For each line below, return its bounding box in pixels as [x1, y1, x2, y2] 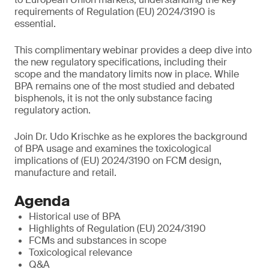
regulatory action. [14, 104, 91, 116]
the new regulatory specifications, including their [14, 56, 227, 68]
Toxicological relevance [29, 246, 132, 259]
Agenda [14, 192, 70, 210]
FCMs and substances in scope [29, 234, 166, 247]
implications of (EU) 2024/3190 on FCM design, [14, 154, 222, 167]
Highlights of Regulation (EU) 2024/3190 [29, 222, 206, 235]
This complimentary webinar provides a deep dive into [14, 44, 252, 56]
